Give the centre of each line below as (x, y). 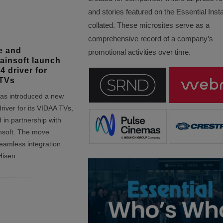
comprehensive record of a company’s (150, 39)
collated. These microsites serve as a (149, 25)
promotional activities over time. (139, 52)
